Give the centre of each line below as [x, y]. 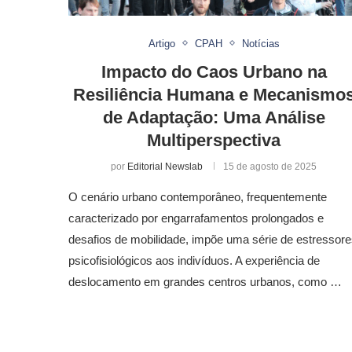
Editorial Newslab [165, 166]
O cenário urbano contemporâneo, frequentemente [198, 196]
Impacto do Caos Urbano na [214, 71]
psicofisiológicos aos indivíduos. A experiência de [194, 260]
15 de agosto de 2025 [270, 166]
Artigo [161, 43]
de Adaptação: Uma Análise [214, 117]
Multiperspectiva [214, 140]
